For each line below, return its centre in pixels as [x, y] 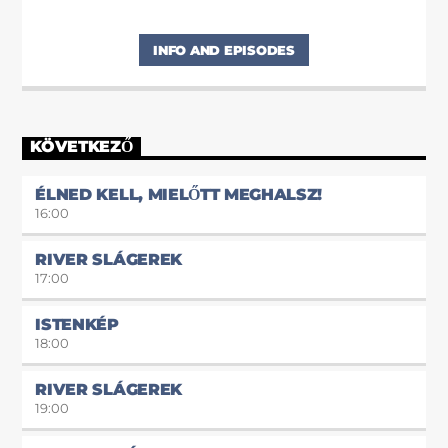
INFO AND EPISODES [224, 50]
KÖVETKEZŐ [81, 147]
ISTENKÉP [77, 324]
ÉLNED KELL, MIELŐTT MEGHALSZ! [179, 194]
